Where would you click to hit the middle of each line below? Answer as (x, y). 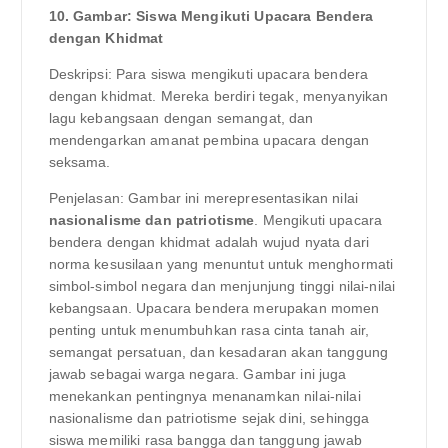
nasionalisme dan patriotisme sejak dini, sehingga (209, 417)
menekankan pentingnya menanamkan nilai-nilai (204, 395)
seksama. (79, 161)
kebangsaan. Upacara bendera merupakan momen (214, 307)
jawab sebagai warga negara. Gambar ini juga (197, 373)
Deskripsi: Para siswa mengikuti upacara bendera (208, 73)
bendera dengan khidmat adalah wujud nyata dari (208, 241)
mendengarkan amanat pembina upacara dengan (209, 139)
